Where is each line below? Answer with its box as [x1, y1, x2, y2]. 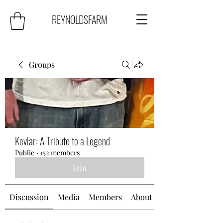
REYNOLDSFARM [52, 12, 108, 27]
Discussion [9, 191, 49, 202]
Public [15, 147, 34, 157]
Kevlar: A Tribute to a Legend [15, 133, 110, 148]
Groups [29, 59, 55, 70]
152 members [40, 147, 80, 157]
